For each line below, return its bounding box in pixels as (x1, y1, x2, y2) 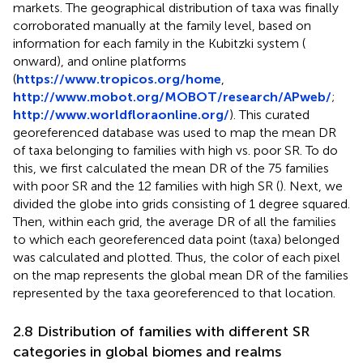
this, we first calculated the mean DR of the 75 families (13, 160, 329, 176)
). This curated (229, 106, 310, 122)
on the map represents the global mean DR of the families (13, 267, 348, 283)
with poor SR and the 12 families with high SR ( (13, 177, 280, 194)
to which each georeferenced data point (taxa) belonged (13, 231, 340, 247)
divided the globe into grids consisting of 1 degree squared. (13, 195, 350, 211)
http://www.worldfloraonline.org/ (13, 106, 229, 122)
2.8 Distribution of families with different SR (13, 322, 310, 340)
